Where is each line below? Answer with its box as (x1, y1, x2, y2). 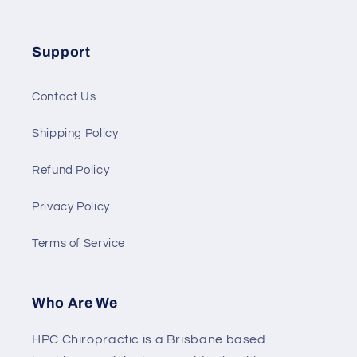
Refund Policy (32, 163, 110, 176)
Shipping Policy (32, 127, 119, 139)
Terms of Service (32, 237, 126, 249)
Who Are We (32, 296, 118, 312)
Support (32, 45, 91, 61)
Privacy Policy (32, 200, 110, 213)
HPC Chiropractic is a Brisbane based (32, 333, 266, 347)
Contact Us (32, 90, 96, 103)
